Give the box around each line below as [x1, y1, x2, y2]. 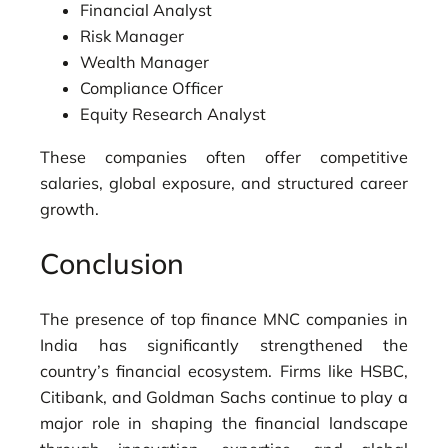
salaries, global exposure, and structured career [40, 172, 408, 193]
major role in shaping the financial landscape [40, 412, 408, 433]
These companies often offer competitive [40, 146, 408, 167]
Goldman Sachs [146, 386, 267, 407]
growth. [40, 198, 99, 219]
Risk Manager [80, 26, 184, 47]
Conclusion [40, 245, 184, 282]
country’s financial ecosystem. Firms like [40, 360, 360, 381]
